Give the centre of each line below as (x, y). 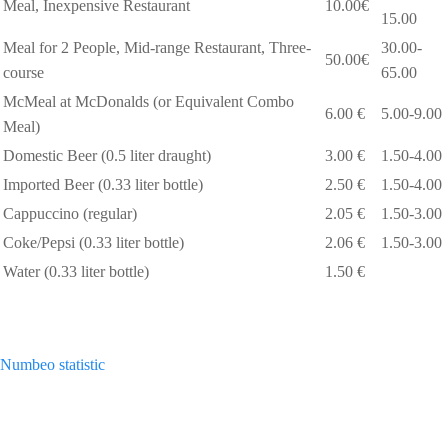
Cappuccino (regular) (70, 213)
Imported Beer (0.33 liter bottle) (103, 184)
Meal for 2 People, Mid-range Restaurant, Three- (157, 47)
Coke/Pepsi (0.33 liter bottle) (93, 242)
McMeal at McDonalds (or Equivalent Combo (148, 101)
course (23, 72)
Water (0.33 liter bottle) (76, 271)
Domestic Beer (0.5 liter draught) (107, 155)
